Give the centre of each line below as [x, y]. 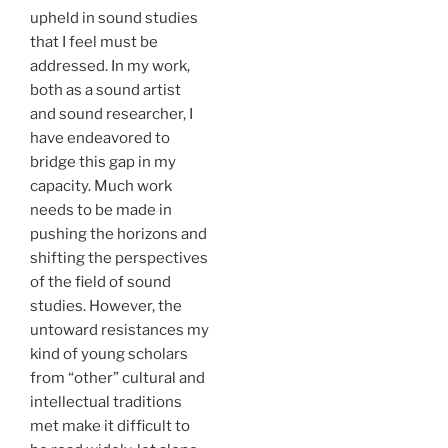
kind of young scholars [109, 353]
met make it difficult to [110, 425]
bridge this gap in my [103, 161]
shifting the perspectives [119, 257]
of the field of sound [100, 281]
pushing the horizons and [118, 233]
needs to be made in [101, 209]
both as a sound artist [105, 89]
